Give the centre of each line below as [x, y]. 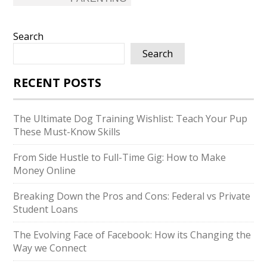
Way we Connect [50, 248]
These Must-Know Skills [67, 132]
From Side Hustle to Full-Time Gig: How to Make [120, 157]
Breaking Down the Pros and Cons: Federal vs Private [132, 196]
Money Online [45, 170]
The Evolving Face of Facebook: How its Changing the [132, 235]
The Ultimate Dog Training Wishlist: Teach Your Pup [131, 119]
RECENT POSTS [58, 83]
